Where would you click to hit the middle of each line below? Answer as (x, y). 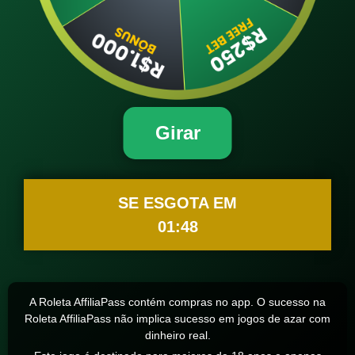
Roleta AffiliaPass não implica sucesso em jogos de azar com (177, 319)
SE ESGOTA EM (177, 203)
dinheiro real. (177, 335)
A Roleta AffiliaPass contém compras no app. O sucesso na (177, 302)
